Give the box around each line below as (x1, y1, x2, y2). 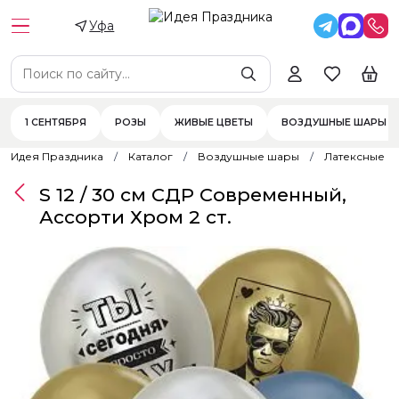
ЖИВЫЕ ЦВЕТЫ (175, 117, 253, 128)
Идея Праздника (11, 150, 103, 163)
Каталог (128, 150, 173, 163)
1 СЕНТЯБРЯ (25, 117, 86, 128)
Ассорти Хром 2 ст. (39, 206, 232, 228)
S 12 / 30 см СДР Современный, (39, 183, 346, 206)
